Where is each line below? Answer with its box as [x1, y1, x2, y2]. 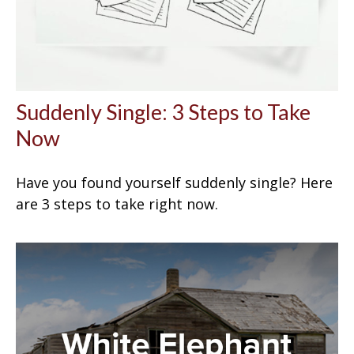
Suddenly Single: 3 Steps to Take [16, 98, 311, 125]
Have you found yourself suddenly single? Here [16, 172, 333, 192]
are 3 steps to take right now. [16, 194, 218, 213]
